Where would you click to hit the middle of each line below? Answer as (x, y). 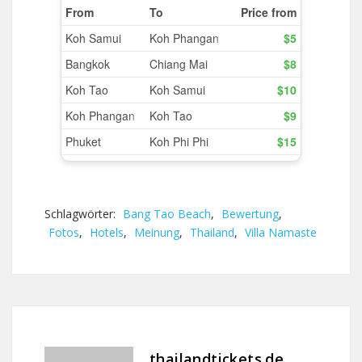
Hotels (107, 232)
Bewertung (250, 214)
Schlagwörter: (82, 214)
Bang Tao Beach (167, 214)
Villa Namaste (281, 232)
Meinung (157, 232)
